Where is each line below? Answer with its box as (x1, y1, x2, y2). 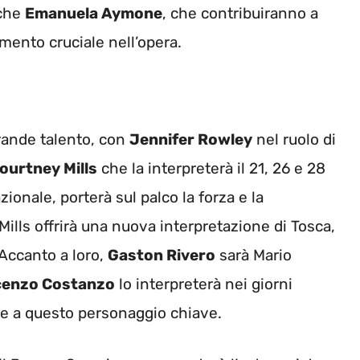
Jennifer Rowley (129, 129, 252, 149)
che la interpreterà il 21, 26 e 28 (97, 158, 325, 178)
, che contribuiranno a (162, 4, 318, 23)
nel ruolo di (252, 129, 336, 149)
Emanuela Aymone (25, 4, 162, 23)
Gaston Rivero (108, 245, 215, 264)
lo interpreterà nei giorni (115, 274, 292, 293)
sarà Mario (215, 245, 292, 264)
